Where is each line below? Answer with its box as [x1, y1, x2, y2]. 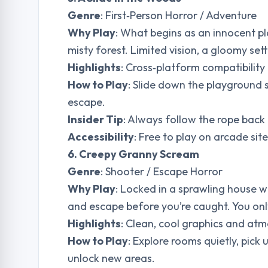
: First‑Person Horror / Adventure [100, 8, 257, 22]
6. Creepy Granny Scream [68, 147, 199, 161]
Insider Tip [68, 112, 123, 126]
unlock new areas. [68, 251, 155, 265]
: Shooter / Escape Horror [100, 165, 223, 178]
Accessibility [68, 130, 134, 144]
